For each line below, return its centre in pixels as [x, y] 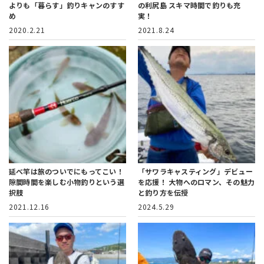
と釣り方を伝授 [163, 193]
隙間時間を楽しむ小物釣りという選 [67, 182]
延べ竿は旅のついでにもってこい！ [66, 171]
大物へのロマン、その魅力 [212, 182]
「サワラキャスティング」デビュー [195, 171]
